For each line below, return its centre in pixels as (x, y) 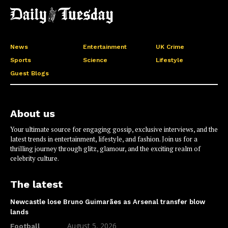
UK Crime (170, 47)
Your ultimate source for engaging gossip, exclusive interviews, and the (114, 129)
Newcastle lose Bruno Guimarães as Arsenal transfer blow (108, 202)
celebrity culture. (35, 158)
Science (95, 60)
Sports (21, 60)
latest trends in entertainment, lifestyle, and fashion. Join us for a (104, 139)
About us (33, 113)
